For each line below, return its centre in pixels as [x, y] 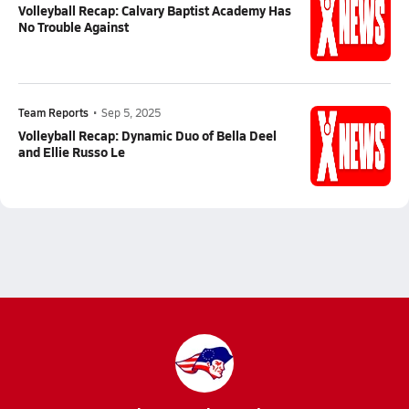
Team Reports [53, 112]
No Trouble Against [73, 26]
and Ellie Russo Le [72, 152]
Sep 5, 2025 [131, 112]
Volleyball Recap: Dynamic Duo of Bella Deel [147, 135]
